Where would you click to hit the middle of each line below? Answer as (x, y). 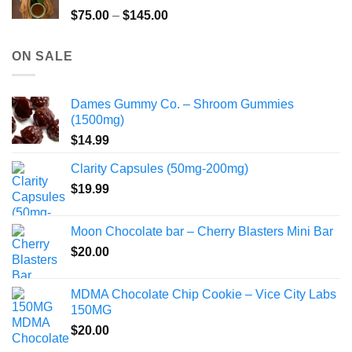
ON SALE (42, 56)
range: (185, 31)
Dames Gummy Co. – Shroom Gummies (182, 104)
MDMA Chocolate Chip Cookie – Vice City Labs (203, 295)
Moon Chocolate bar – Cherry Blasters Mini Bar (202, 232)
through (189, 64)
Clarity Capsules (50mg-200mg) (159, 169)
